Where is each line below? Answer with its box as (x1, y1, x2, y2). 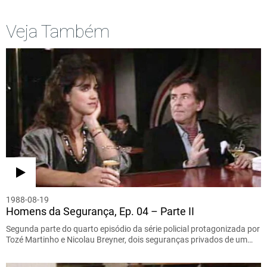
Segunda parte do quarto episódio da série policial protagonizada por (6, 223, 260, 234)
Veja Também (6, 20, 110, 42)
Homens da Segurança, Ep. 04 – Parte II (6, 204, 194, 218)
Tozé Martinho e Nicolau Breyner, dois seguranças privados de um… (6, 234, 253, 244)
